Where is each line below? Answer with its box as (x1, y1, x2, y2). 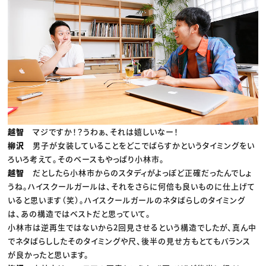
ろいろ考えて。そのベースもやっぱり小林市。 (8, 153, 165, 164)
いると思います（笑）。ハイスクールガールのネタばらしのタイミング (8, 194, 246, 205)
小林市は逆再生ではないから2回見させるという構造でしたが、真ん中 (8, 221, 257, 233)
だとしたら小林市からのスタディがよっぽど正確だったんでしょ (33, 166, 252, 178)
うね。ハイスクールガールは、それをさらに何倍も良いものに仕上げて (8, 180, 256, 192)
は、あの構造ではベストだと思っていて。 (8, 207, 151, 219)
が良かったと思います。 (8, 248, 90, 260)
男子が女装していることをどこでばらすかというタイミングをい (33, 139, 255, 151)
